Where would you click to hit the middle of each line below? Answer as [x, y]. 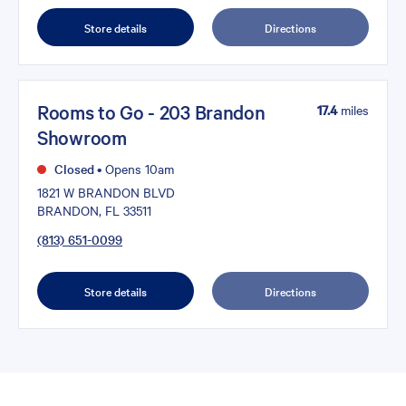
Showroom [82, 137]
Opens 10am [138, 169]
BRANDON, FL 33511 [94, 211]
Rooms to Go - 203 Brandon [151, 112]
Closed [72, 169]
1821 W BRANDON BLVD [106, 193]
